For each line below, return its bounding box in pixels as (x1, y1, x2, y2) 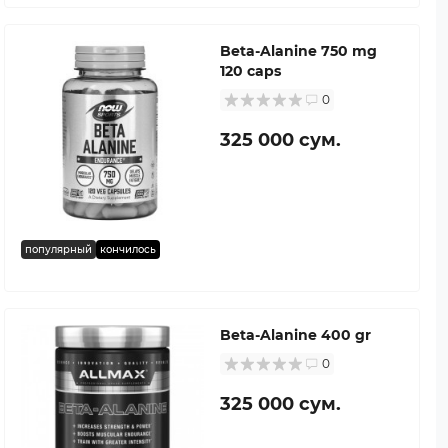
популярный (25, 242, 92, 256)
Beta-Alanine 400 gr (220, 325, 371, 344)
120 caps (220, 61, 281, 80)
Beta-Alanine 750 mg (220, 41, 377, 60)
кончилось (100, 242, 156, 256)
